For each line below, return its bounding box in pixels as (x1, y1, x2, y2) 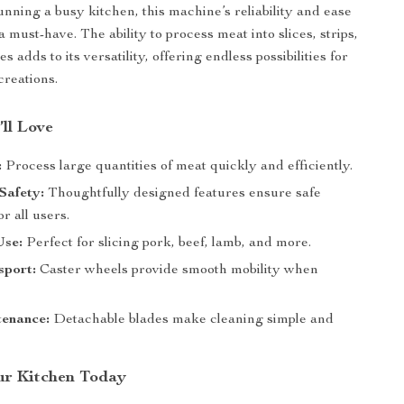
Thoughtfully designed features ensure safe (44, 187, 322, 201)
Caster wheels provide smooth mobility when (36, 263, 319, 278)
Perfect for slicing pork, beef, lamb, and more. (23, 236, 312, 251)
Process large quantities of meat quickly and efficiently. (2, 160, 353, 174)
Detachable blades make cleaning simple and (50, 313, 335, 327)
